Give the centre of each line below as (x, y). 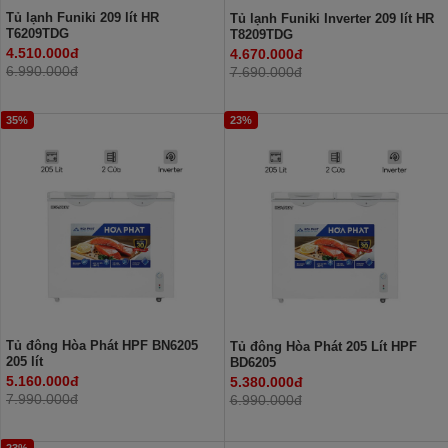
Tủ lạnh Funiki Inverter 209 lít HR (331, 18)
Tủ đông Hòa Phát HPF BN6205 (102, 345)
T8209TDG (261, 34)
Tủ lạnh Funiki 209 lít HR (82, 17)
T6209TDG (37, 33)
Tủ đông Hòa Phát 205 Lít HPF (323, 346)
